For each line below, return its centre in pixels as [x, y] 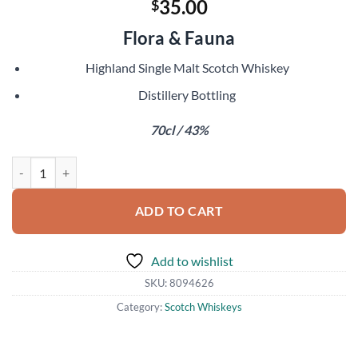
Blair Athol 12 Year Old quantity [91, 165]
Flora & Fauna [179, 38]
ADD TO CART [179, 211]
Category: [140, 307]
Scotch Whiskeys [203, 307]
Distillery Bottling [187, 94]
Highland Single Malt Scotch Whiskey [187, 67]
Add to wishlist [192, 261]
